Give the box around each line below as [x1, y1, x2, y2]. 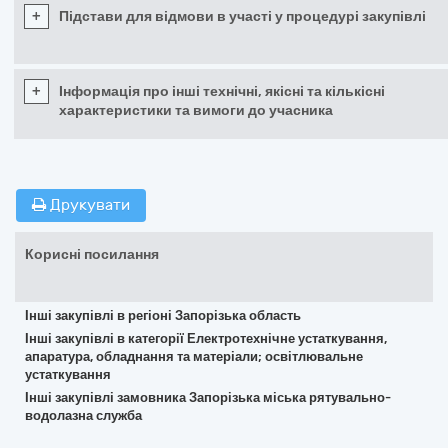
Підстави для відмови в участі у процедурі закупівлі [59, 8, 426, 25]
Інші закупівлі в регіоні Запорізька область [25, 308, 301, 323]
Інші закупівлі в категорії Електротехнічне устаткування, [25, 331, 387, 346]
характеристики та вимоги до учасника [59, 102, 333, 119]
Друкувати [46, 196, 130, 214]
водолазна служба [25, 408, 142, 423]
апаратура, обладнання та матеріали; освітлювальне [25, 349, 363, 364]
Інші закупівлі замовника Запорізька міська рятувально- [25, 390, 391, 405]
